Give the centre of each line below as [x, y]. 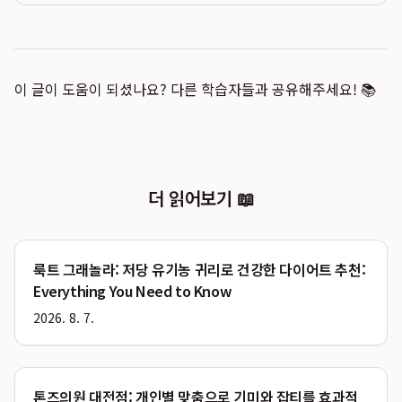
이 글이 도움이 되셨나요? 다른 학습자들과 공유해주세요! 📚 [195, 89]
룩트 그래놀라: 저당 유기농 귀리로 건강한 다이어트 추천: [200, 269]
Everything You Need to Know [133, 291]
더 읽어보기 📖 [201, 198]
